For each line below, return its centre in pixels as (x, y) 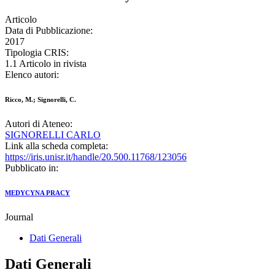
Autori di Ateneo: (39, 124)
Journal (19, 217)
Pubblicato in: (32, 168)
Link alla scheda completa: (56, 146)
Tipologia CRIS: (37, 53)
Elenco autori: (32, 75)
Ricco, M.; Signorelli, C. (41, 100)
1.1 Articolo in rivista (46, 64)
